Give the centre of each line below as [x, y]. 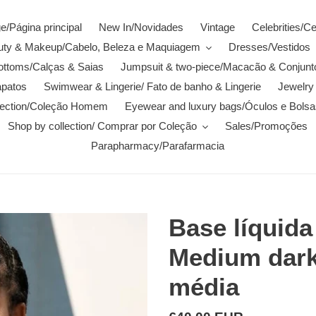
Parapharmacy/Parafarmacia [158, 146]
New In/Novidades [141, 27]
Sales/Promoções [266, 126]
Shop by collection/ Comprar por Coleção [103, 126]
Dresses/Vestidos [269, 47]
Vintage [218, 27]
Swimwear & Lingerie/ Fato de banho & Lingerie [152, 86]
